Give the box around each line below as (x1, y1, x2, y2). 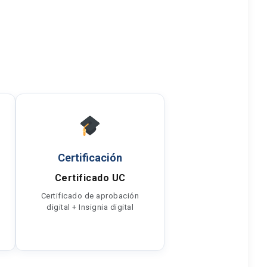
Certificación (58, 151, 122, 164)
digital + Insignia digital (46, 203, 133, 212)
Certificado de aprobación (41, 191, 139, 200)
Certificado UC (54, 172, 126, 184)
